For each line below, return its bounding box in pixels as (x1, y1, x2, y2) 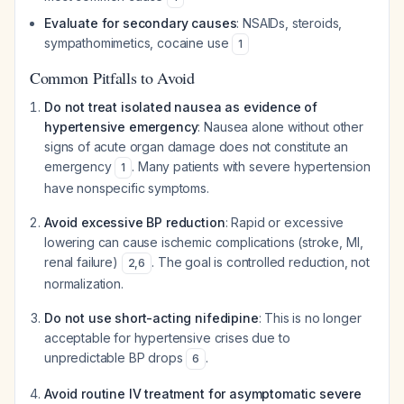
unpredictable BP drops (44, 350, 187, 365)
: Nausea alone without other (197, 119, 364, 134)
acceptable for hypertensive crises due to (44, 330, 290, 345)
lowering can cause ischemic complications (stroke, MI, (44, 234, 363, 250)
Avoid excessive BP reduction (44, 215, 225, 230)
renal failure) (44, 254, 122, 270)
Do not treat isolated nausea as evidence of (44, 99, 318, 115)
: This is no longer (258, 310, 362, 326)
